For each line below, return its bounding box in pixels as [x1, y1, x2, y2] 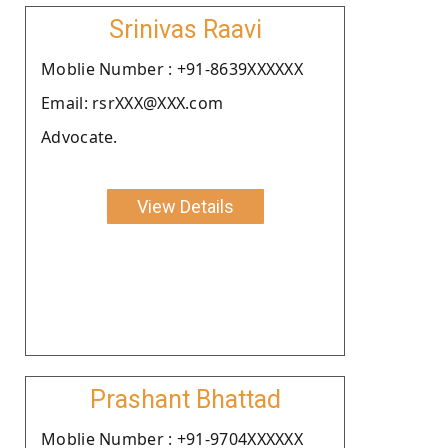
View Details [136, 195, 234, 217]
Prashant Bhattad [89, 384, 281, 414]
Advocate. [41, 125, 118, 148]
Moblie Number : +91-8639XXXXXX [41, 57, 303, 80]
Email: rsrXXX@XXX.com [41, 91, 224, 114]
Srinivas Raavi [108, 14, 262, 44]
